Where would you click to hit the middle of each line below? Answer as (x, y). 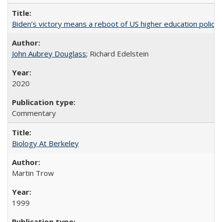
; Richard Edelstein (117, 54)
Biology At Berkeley (45, 143)
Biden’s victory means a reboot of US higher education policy (115, 24)
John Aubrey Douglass (49, 54)
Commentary (34, 113)
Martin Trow (33, 173)
